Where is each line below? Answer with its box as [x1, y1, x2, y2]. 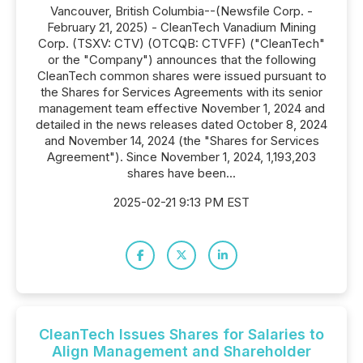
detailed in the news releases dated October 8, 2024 [36, 117, 327, 132]
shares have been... [127, 165, 236, 181]
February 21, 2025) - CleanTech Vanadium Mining [47, 19, 316, 35]
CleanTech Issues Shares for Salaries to [39, 326, 324, 343]
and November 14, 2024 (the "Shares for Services [44, 133, 319, 148]
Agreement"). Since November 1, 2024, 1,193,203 [47, 149, 316, 164]
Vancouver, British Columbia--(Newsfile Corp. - [50, 3, 313, 19]
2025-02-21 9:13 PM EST [113, 194, 250, 210]
